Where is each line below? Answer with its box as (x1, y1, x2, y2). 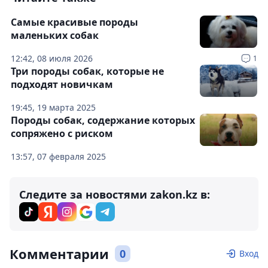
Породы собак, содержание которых (11, 113, 195, 127)
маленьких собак (11, 28, 99, 42)
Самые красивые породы (11, 15, 138, 29)
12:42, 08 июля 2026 (11, 52, 93, 64)
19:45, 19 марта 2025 (11, 101, 96, 113)
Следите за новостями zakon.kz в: (19, 187, 210, 202)
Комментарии (10, 244, 109, 263)
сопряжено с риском (11, 126, 113, 140)
